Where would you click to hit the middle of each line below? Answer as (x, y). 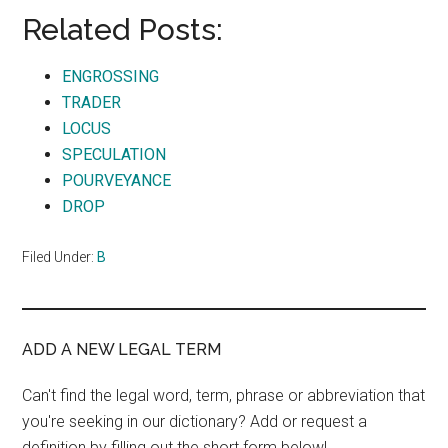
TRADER (92, 102)
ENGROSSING (111, 76)
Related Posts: (123, 29)
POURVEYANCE (117, 180)
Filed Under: (60, 257)
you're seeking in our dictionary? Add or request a (195, 421)
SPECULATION (114, 154)
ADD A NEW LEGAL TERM (122, 349)
